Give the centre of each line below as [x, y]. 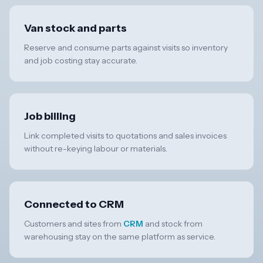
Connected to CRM [74, 205]
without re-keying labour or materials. [96, 149]
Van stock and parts [75, 28]
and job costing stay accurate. [81, 61]
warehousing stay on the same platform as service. [120, 237]
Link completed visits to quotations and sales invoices [125, 136]
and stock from [173, 224]
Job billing [50, 117]
